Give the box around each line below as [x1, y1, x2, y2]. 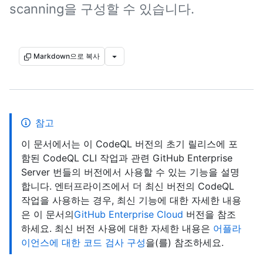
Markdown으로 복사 [33, 52, 100, 60]
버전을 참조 [183, 208, 236, 220]
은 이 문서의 [21, 208, 74, 220]
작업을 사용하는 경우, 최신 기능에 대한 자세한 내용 [21, 194, 241, 206]
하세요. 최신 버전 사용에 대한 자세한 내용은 [21, 222, 213, 234]
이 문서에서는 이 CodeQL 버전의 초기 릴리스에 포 [21, 138, 238, 150]
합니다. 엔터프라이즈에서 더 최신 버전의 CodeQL [21, 180, 234, 192]
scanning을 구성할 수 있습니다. [9, 1, 194, 16]
